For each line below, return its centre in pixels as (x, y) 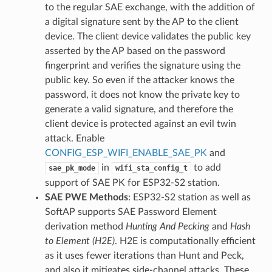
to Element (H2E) (80, 241)
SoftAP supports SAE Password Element (131, 212)
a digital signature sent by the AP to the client (141, 22)
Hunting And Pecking (167, 226)
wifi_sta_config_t (151, 168)
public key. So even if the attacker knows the (139, 80)
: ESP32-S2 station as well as (189, 197)
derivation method (85, 226)
